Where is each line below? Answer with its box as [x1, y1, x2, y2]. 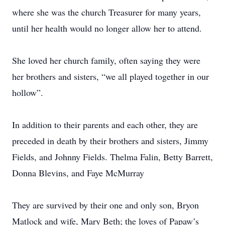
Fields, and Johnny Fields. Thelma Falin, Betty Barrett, [12, 151, 213, 163]
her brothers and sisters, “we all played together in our [12, 70, 209, 82]
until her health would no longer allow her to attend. [12, 22, 202, 34]
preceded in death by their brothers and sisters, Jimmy [12, 135, 208, 147]
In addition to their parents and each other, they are [12, 119, 198, 131]
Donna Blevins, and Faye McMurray [12, 167, 144, 179]
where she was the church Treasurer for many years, [12, 6, 201, 18]
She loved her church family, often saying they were [12, 54, 200, 66]
